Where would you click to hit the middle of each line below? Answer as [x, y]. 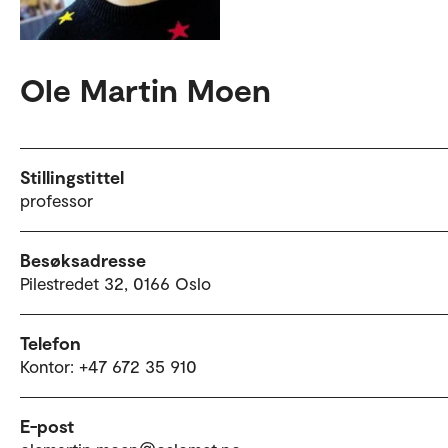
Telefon [50, 342]
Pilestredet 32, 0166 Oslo [115, 282]
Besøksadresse [83, 259]
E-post [47, 425]
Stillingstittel [72, 176]
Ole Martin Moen [145, 88]
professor [56, 199]
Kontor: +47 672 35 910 [108, 365]
